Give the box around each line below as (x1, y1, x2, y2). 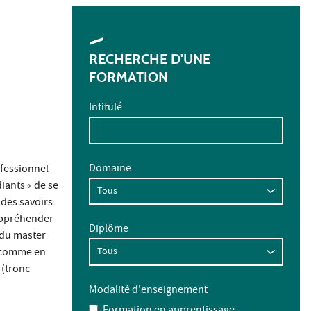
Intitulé (89, 100, 122, 117)
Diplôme (89, 221, 128, 239)
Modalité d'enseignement (89, 282, 208, 299)
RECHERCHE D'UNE (89, 51, 210, 68)
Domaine (89, 160, 131, 178)
